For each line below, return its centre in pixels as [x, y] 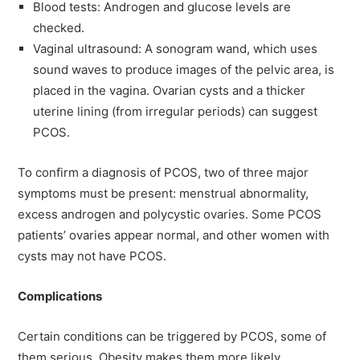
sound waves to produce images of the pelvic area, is [184, 70]
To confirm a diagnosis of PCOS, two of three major [164, 173]
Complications [60, 297]
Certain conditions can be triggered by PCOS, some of [172, 337]
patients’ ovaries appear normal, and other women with [174, 235]
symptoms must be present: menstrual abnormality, [164, 194]
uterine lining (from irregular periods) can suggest [176, 112]
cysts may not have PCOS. [92, 256]
